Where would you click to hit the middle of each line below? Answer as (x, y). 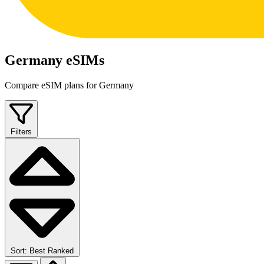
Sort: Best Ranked (42, 250)
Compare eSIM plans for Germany (69, 85)
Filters (21, 132)
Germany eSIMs (55, 60)
